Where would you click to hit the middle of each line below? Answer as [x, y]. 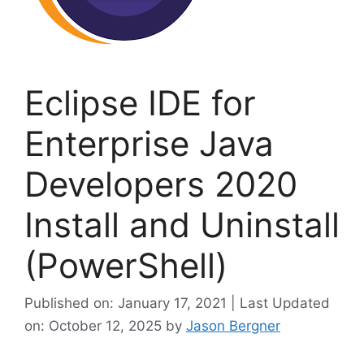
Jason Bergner [233, 325]
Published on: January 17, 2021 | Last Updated [177, 303]
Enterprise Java [149, 144]
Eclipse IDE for [140, 103]
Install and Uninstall [182, 225]
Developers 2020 [161, 184]
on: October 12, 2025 [95, 325]
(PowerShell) [126, 266]
